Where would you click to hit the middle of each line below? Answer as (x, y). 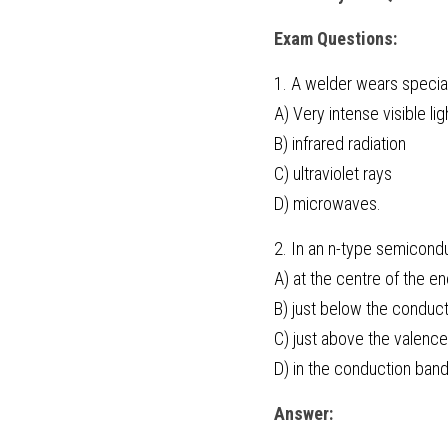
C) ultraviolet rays (333, 173)
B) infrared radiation (340, 143)
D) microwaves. (327, 203)
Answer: (303, 413)
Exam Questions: (335, 38)
